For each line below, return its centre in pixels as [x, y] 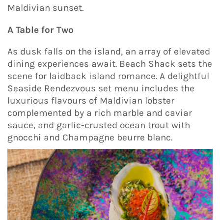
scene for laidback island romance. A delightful [108, 76]
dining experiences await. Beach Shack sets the [110, 64]
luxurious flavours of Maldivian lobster [91, 101]
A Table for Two [41, 30]
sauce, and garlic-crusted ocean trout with [99, 125]
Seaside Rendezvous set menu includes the [101, 89]
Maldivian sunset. [45, 8]
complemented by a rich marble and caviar [100, 113]
